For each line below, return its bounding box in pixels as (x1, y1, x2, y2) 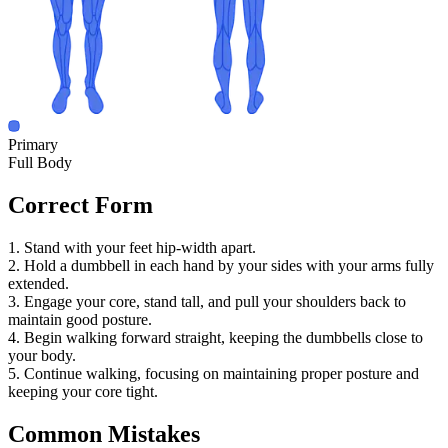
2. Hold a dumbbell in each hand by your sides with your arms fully (8, 257, 434, 274)
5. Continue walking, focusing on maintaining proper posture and (8, 365, 419, 382)
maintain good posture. (8, 311, 152, 328)
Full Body (8, 154, 72, 172)
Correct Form (8, 192, 153, 219)
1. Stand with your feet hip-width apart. (8, 239, 256, 256)
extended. (8, 275, 69, 292)
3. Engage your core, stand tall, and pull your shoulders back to (8, 293, 406, 310)
